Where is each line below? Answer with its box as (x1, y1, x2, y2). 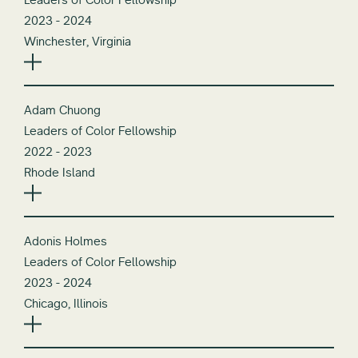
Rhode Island (24, 164, 95, 180)
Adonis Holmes (24, 233, 107, 249)
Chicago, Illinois (24, 295, 108, 311)
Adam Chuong (24, 101, 101, 117)
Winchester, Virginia (24, 33, 131, 49)
